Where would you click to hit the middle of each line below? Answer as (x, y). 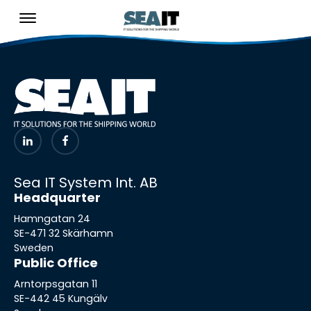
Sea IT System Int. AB (86, 182)
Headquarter (57, 197)
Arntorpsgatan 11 (56, 284)
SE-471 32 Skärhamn (64, 233)
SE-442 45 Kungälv (61, 298)
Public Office (56, 262)
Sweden (34, 247)
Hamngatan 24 (52, 218)
